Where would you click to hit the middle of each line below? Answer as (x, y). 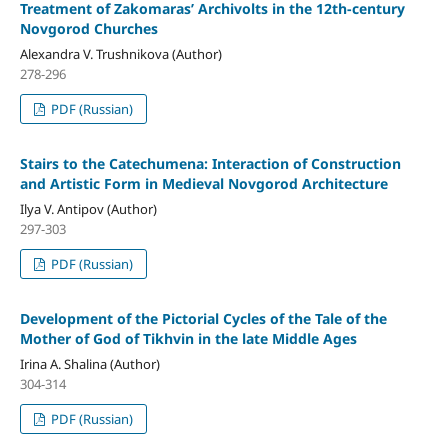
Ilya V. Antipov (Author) (88, 208)
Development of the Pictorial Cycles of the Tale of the (203, 318)
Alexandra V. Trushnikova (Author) (120, 53)
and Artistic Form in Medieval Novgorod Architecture (203, 183)
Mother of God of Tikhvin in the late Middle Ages (188, 338)
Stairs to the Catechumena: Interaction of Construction (210, 163)
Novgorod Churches (88, 28)
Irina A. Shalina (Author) (89, 363)
